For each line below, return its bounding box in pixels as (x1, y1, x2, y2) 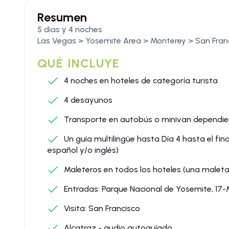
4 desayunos (62, 95, 112, 105)
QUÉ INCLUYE (37, 55, 120, 71)
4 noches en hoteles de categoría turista (62, 75, 218, 85)
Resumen (37, 9, 87, 25)
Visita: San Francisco (62, 203, 140, 213)
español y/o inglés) (48, 145, 119, 155)
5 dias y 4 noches (37, 24, 102, 34)
